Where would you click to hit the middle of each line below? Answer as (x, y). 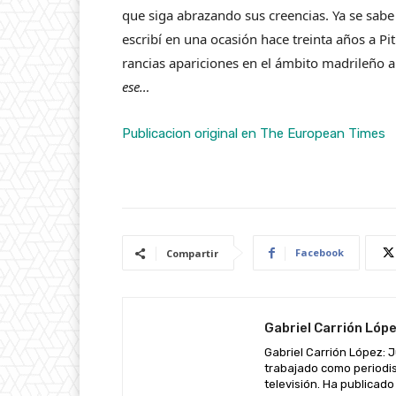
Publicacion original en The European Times (254, 133)
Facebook (320, 252)
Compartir (192, 253)
